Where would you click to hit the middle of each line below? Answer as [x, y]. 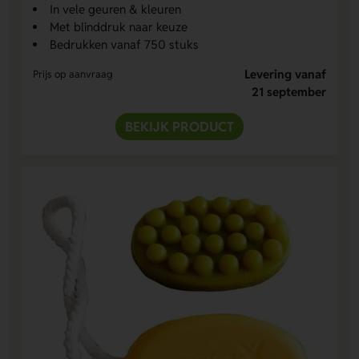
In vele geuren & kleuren [116, 10]
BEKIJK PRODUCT [179, 127]
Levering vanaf [285, 75]
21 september [288, 92]
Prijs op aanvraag [73, 75]
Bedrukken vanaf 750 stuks [125, 45]
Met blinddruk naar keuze [119, 27]
